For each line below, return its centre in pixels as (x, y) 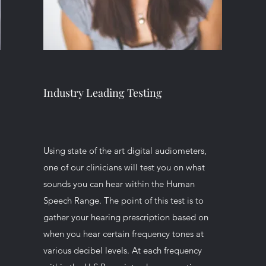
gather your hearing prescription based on (126, 217)
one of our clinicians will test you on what (124, 167)
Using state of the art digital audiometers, (125, 151)
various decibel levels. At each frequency (122, 250)
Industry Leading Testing (102, 93)
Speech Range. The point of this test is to (123, 200)
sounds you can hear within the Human (119, 184)
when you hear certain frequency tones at (123, 234)
